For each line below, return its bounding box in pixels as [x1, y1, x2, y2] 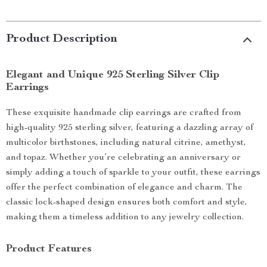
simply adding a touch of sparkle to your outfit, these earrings [6, 168, 260, 178]
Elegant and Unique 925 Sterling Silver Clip [6, 70, 219, 80]
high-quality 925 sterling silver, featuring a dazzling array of [6, 123, 253, 133]
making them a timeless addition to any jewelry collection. [6, 213, 244, 222]
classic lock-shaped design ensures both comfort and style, [6, 198, 247, 207]
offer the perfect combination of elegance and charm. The [6, 183, 243, 193]
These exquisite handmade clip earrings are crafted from [6, 108, 241, 118]
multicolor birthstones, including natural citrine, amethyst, [6, 138, 246, 148]
